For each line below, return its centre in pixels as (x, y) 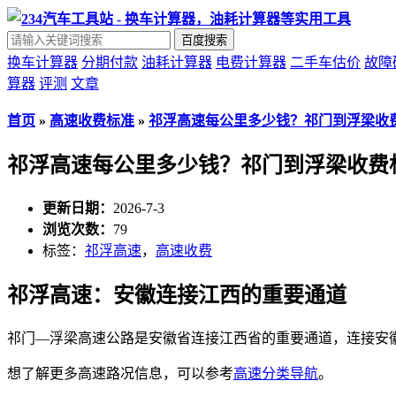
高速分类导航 (276, 373)
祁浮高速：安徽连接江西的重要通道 (177, 295)
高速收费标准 (92, 121)
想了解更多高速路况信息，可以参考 (120, 373)
